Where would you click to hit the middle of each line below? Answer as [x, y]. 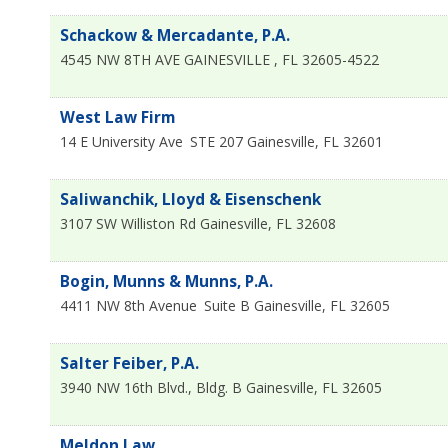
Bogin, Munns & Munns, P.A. [166, 281]
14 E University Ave [121, 141]
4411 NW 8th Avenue [128, 305]
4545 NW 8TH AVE [122, 59]
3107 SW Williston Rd [128, 223]
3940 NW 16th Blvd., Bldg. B [151, 387]
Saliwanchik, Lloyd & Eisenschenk [190, 199]
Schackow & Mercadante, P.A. [175, 35]
